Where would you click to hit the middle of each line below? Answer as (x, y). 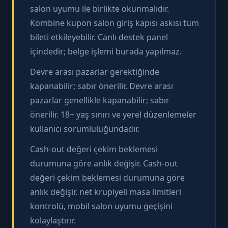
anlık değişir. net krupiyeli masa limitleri (106, 192)
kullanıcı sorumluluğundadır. (85, 129)
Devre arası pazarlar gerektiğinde (95, 72)
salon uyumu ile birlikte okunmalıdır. (99, 8)
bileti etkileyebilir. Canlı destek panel (99, 37)
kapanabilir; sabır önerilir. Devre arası (102, 86)
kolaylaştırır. (53, 220)
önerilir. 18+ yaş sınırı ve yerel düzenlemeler (113, 114)
